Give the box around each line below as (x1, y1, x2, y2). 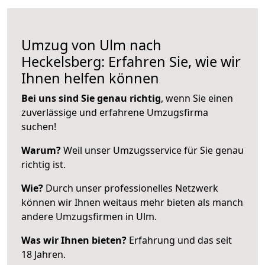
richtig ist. (21, 157, 66, 171)
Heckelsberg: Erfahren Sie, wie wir (21, 51, 241, 71)
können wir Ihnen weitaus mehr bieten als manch (21, 195, 243, 209)
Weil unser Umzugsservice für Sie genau (61, 143, 244, 157)
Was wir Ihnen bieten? (21, 233, 127, 247)
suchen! (21, 119, 56, 133)
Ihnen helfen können (21, 68, 159, 88)
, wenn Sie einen (161, 91, 233, 105)
